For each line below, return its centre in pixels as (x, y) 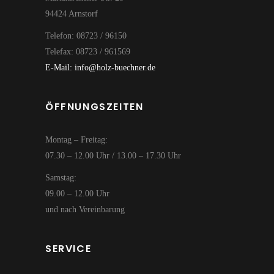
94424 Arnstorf (72, 14)
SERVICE (68, 249)
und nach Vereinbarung (85, 210)
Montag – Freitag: (76, 140)
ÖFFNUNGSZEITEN (94, 107)
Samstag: (61, 178)
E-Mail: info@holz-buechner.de (100, 68)
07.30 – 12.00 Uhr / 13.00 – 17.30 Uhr (113, 156)
